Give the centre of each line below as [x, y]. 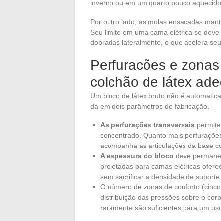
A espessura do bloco [137, 156]
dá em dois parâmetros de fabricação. [150, 106]
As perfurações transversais [147, 125]
